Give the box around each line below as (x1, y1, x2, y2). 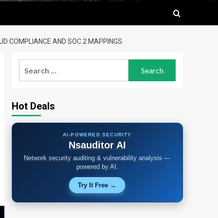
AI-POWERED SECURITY (62, 132, 132, 137)
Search (18, 60, 43, 70)
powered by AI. (76, 163, 118, 170)
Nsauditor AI (68, 140, 126, 150)
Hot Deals (11, 100, 55, 112)
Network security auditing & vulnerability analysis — (24, 154, 171, 162)
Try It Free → (78, 182, 117, 189)
